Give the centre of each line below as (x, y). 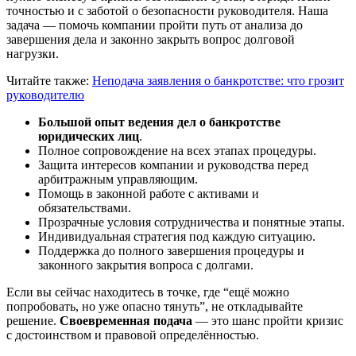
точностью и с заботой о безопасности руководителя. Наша (167, 11)
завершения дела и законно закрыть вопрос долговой (151, 40)
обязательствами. (85, 208)
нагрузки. (33, 54)
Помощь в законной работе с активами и (149, 194)
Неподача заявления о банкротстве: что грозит (218, 81)
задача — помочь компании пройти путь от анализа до (155, 25)
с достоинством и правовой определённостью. (133, 335)
